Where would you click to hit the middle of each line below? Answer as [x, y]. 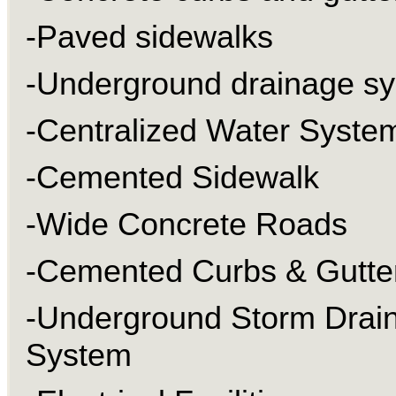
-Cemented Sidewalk [172, 178]
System [78, 355]
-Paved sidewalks [149, 37]
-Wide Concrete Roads [186, 225]
